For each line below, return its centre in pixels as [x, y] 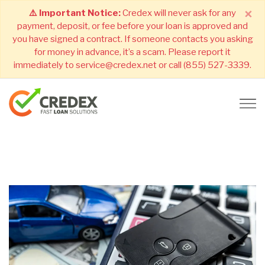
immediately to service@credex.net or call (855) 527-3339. [132, 65]
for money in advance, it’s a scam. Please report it [132, 52]
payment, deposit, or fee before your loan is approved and [132, 26]
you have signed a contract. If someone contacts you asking [132, 39]
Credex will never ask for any [178, 13]
